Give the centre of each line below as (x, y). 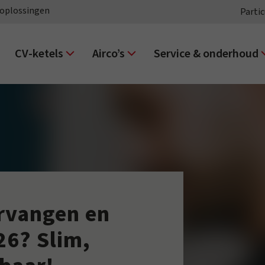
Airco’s (110, 54)
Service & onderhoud (207, 54)
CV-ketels (40, 54)
